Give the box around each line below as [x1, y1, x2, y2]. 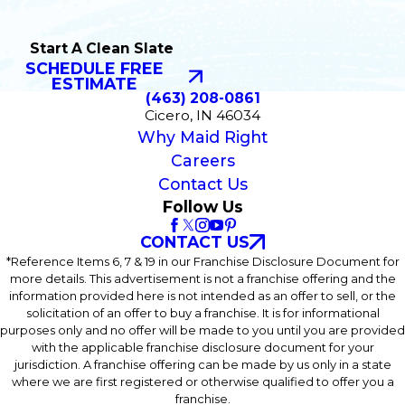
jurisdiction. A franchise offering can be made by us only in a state [14, 356, 391, 372]
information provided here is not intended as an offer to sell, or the [9, 287, 396, 303]
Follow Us [162, 197, 243, 217]
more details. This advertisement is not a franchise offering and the [9, 270, 396, 286]
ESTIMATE [52, 74, 138, 94]
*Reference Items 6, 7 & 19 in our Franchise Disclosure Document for [5, 253, 400, 268]
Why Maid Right [137, 127, 268, 147]
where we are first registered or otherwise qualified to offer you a [11, 373, 394, 389]
